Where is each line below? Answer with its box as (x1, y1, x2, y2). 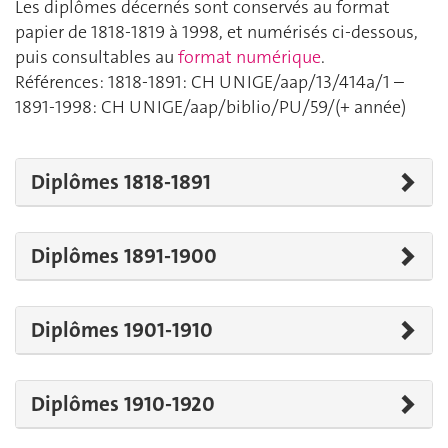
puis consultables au (15, 45, 178, 70)
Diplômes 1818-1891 (31, 167, 211, 196)
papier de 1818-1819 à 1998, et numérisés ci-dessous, (15, 20, 418, 45)
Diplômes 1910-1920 (31, 389, 215, 418)
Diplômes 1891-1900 (31, 241, 217, 270)
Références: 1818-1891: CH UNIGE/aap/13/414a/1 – (15, 70, 404, 95)
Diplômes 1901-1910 (31, 315, 213, 344)
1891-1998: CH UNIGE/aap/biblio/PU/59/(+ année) (15, 95, 406, 120)
